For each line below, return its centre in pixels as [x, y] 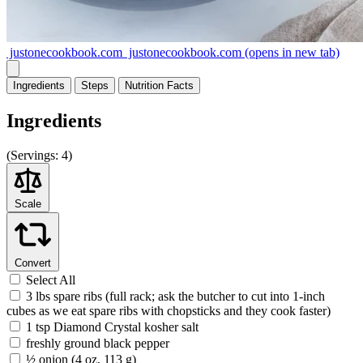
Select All [51, 280]
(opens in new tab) [290, 52]
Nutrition [144, 85]
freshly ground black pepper [98, 343]
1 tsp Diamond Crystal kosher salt [112, 327]
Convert [33, 263]
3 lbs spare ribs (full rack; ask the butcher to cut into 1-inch [175, 296]
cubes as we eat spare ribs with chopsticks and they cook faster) [169, 310]
